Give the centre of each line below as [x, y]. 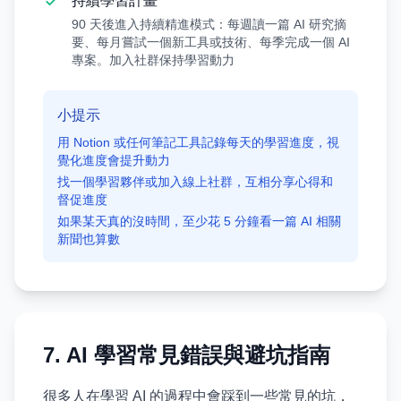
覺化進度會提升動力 [114, 160]
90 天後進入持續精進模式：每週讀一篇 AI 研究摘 [209, 24]
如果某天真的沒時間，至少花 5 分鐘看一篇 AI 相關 [199, 221]
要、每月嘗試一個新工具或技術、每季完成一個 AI [211, 42]
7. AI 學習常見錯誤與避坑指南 [187, 355]
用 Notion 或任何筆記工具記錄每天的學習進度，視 [198, 142]
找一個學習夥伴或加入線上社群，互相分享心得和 [195, 182]
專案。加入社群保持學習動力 [153, 60]
